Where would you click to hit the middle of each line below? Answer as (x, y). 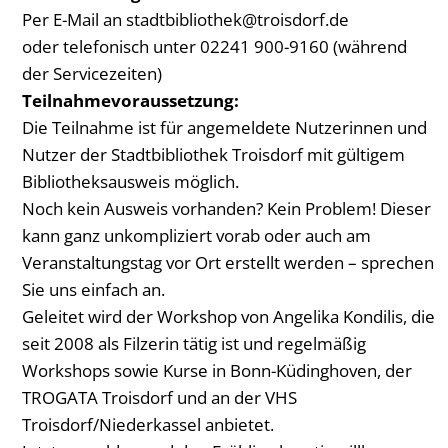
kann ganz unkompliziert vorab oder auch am (196, 235)
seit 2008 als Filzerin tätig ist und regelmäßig (194, 343)
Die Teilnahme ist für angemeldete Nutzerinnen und (224, 127)
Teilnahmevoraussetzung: (130, 100)
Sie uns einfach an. (93, 289)
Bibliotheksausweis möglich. (130, 181)
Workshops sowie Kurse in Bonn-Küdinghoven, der (217, 370)
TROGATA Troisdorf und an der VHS (159, 397)
